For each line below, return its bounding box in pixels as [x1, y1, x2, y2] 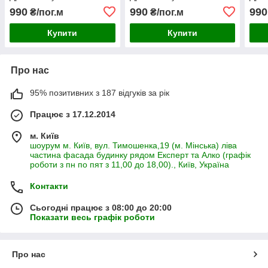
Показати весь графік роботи [30, 212, 155, 222]
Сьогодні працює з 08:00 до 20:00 [30, 202, 172, 212]
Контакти [30, 181, 68, 191]
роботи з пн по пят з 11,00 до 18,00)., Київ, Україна [30, 159, 229, 169]
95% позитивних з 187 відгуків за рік [30, 87, 169, 98]
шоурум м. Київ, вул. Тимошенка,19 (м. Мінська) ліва [30, 140, 237, 150]
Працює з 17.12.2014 [30, 109, 115, 119]
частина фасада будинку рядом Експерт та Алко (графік [30, 150, 251, 160]
